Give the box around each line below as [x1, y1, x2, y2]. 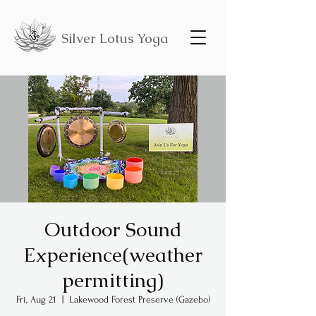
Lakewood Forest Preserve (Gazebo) [68, 294, 210, 305]
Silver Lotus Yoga [61, 30, 168, 47]
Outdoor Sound [44, 217, 182, 242]
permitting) [62, 267, 164, 293]
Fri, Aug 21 [16, 294, 56, 305]
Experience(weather [23, 242, 202, 267]
